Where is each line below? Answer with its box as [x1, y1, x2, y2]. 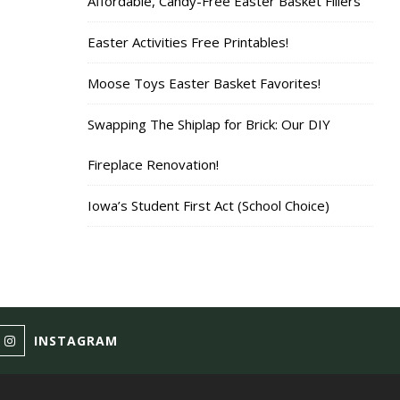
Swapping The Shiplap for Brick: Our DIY [87, 114, 330, 133]
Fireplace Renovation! [87, 154, 219, 173]
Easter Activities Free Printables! [87, 32, 288, 51]
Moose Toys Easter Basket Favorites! [87, 73, 321, 92]
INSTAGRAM [34, 331, 118, 349]
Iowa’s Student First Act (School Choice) [87, 196, 329, 214]
